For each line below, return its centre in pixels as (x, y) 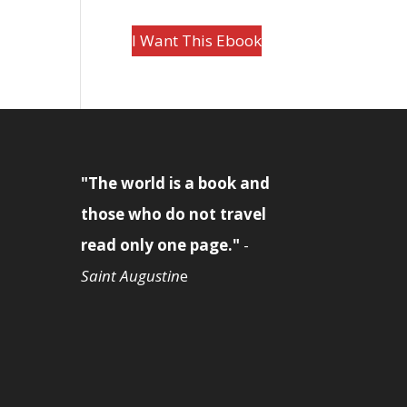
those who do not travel (174, 213)
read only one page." (161, 244)
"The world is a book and (176, 183)
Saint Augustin (131, 275)
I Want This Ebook (196, 40)
